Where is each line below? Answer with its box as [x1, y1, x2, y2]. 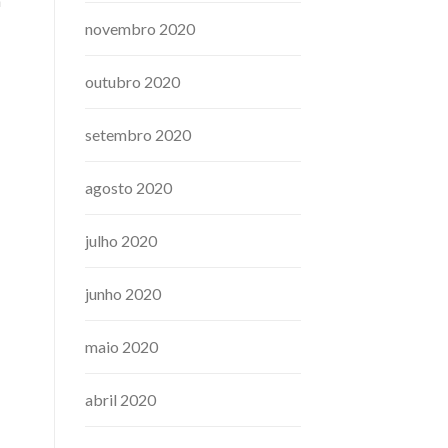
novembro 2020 [84, 19, 195, 39]
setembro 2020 [84, 125, 191, 145]
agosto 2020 [84, 178, 172, 198]
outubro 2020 [84, 72, 180, 92]
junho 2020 [84, 284, 161, 304]
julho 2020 [84, 231, 157, 251]
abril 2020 [84, 390, 156, 410]
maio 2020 [84, 337, 158, 357]
